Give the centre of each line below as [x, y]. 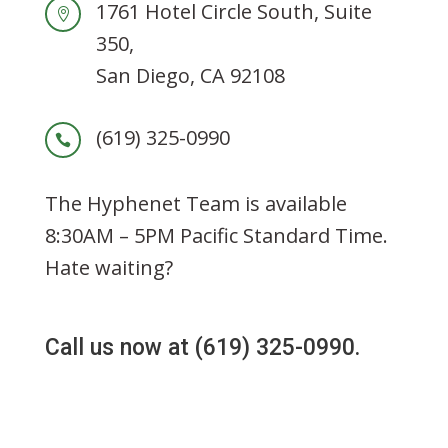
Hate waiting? [108, 267]
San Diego [142, 75]
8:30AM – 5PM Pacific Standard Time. [216, 235]
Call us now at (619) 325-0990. [202, 347]
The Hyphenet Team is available [195, 203]
